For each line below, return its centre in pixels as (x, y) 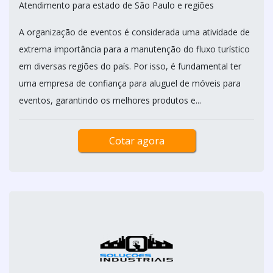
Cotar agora (136, 141)
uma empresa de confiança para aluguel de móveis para (130, 83)
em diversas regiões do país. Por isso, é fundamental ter (130, 66)
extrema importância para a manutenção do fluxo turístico (134, 49)
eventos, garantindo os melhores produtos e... (110, 100)
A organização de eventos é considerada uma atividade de (134, 32)
